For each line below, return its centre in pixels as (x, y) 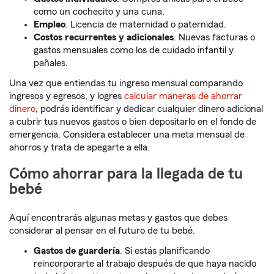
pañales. (51, 63)
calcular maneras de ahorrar (183, 96)
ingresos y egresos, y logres (67, 96)
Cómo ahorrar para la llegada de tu (126, 174)
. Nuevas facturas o (214, 38)
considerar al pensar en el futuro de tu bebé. (102, 231)
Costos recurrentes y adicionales (104, 38)
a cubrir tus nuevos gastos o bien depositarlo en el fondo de (133, 122)
